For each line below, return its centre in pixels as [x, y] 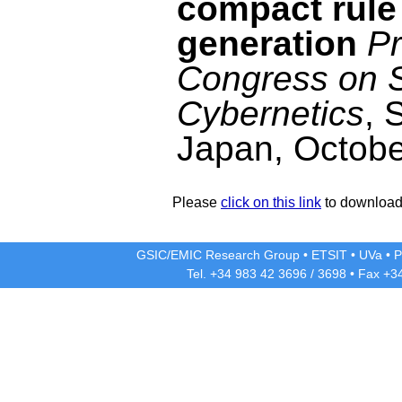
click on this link [271, 202]
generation [267, 43]
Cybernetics [271, 113]
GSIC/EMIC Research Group [218, 255]
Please [197, 202]
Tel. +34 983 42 [232, 274]
